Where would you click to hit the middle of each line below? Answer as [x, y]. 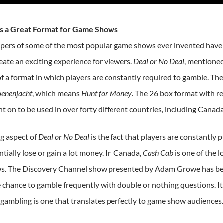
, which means [56, 93]
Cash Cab [158, 153]
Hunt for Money [106, 93]
